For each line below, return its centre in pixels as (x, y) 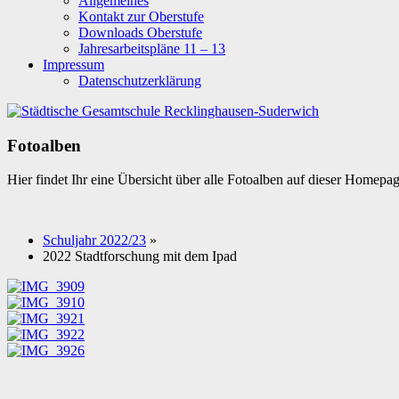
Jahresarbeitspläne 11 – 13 (152, 49)
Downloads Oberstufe (140, 33)
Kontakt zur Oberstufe (141, 16)
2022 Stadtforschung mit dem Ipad (140, 256)
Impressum (73, 65)
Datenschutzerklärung (140, 81)
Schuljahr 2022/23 (94, 240)
